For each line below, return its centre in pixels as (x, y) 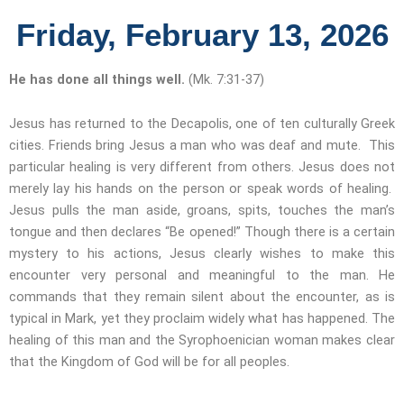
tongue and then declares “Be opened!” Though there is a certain (202, 232)
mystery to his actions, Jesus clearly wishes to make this (202, 254)
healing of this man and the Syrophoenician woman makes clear (202, 340)
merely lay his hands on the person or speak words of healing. (202, 189)
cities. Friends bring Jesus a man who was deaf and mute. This (202, 146)
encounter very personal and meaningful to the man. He (202, 275)
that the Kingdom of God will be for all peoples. (149, 362)
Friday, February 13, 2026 (202, 34)
